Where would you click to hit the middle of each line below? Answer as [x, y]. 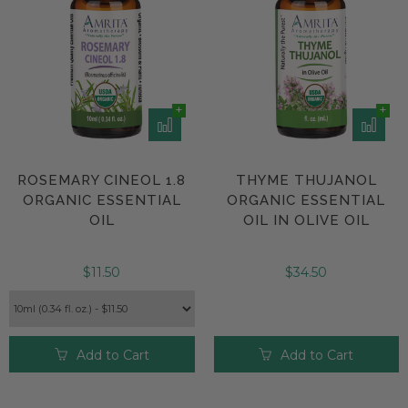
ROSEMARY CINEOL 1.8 [102, 180]
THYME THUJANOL [306, 180]
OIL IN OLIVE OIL [306, 220]
